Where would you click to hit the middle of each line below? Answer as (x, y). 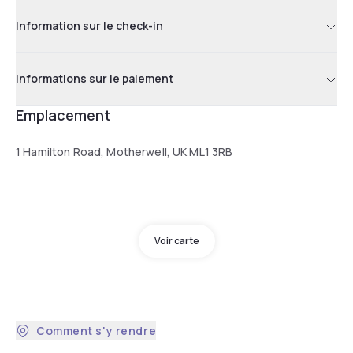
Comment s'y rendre (97, 330)
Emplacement (63, 115)
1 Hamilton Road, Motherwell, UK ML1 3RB (124, 151)
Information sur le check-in (89, 25)
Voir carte (176, 240)
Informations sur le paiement (95, 78)
